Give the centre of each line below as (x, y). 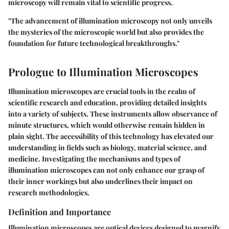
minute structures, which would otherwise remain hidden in (107, 125)
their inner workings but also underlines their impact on (100, 181)
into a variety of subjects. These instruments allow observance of (113, 113)
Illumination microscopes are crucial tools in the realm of (102, 91)
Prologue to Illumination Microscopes (103, 72)
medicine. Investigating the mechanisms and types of (94, 158)
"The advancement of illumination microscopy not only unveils (110, 21)
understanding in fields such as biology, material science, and (107, 147)
